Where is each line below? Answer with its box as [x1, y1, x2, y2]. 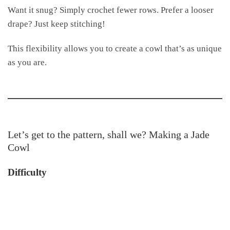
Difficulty [8, 166, 47, 178]
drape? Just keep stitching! [8, 18, 105, 29]
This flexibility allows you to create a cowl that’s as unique [8, 43, 222, 54]
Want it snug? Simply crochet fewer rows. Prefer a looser [8, 4, 214, 15]
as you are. [8, 57, 47, 68]
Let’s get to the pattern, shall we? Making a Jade [8, 128, 209, 140]
